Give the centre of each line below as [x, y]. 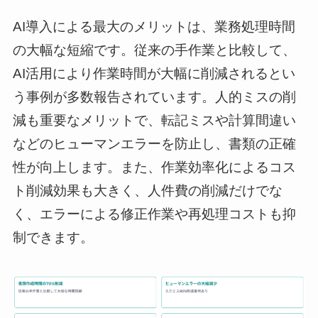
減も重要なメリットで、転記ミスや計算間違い [154, 120]
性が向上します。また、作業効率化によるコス [154, 167]
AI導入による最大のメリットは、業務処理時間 [154, 26]
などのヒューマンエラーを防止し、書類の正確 [154, 143]
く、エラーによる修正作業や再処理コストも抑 [154, 214]
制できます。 [53, 237]
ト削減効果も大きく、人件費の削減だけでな [147, 190]
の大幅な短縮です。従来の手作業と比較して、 [154, 50]
